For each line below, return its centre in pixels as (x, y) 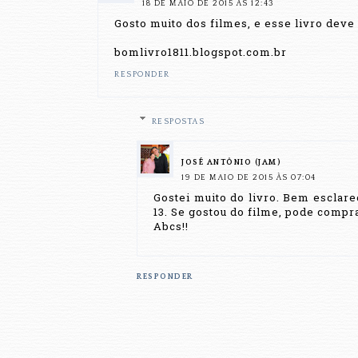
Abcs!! (171, 227)
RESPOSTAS (178, 122)
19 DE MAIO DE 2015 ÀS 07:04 (249, 178)
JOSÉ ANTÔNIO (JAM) (231, 163)
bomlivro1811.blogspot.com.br (201, 52)
